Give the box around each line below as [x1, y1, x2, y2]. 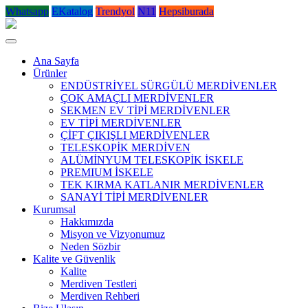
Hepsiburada [159, 5, 214, 17]
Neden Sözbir [60, 241, 120, 252]
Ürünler [33, 67, 67, 79]
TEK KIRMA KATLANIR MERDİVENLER [60, 179, 264, 190]
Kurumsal [33, 203, 76, 215]
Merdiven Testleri [60, 278, 137, 289]
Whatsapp [5, 5, 49, 17]
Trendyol [96, 5, 135, 17]
